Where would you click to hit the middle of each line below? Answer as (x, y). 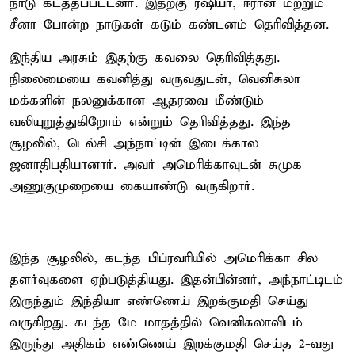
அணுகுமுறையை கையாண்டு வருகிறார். (132, 186)
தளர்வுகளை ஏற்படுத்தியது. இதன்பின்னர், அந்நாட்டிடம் (176, 280)
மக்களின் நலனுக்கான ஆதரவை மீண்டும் (137, 101)
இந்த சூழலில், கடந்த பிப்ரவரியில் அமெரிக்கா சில (164, 258)
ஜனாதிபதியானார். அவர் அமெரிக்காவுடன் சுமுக (156, 165)
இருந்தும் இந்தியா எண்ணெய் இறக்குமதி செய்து (159, 301)
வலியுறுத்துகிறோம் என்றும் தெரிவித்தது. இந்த (150, 122)
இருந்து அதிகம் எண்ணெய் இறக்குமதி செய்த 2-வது (172, 344)
